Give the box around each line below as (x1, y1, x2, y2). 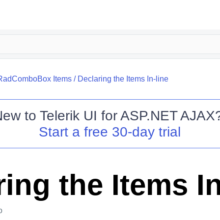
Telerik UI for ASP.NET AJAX (39, 108, 215, 123)
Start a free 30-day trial (39, 124, 181, 139)
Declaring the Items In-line (77, 75, 168, 83)
